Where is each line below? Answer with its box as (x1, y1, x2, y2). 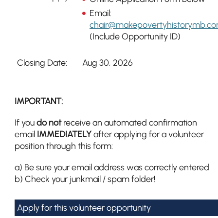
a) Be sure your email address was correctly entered (15, 162, 209, 173)
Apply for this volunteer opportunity (17, 202, 153, 213)
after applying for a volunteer (93, 129, 204, 140)
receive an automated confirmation (63, 117, 197, 128)
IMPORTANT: (15, 96, 63, 107)
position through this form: (15, 141, 113, 151)
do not (35, 117, 63, 128)
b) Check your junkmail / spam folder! (15, 174, 155, 184)
